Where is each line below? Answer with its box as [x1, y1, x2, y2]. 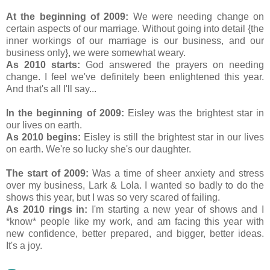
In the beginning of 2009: [6, 108, 124, 119]
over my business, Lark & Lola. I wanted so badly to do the [6, 180, 264, 191]
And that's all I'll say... [6, 84, 96, 95]
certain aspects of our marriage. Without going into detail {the [6, 24, 264, 34]
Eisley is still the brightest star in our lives [84, 132, 265, 143]
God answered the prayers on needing [80, 60, 264, 71]
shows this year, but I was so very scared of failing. [6, 192, 220, 203]
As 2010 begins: [6, 132, 84, 143]
